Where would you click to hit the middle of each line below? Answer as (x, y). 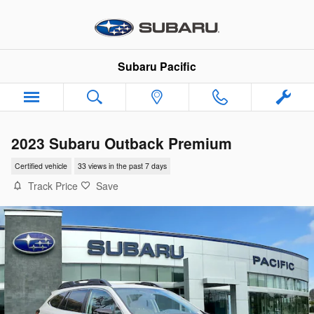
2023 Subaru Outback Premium (122, 143)
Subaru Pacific (157, 66)
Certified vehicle (41, 166)
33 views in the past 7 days (122, 166)
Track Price (53, 185)
